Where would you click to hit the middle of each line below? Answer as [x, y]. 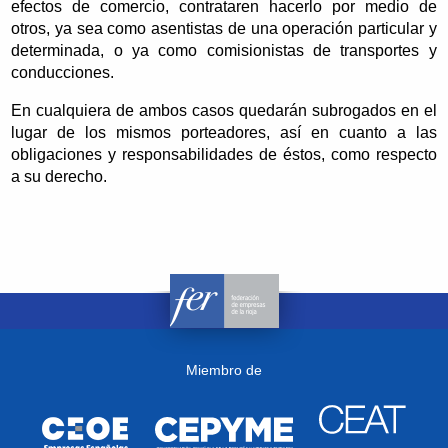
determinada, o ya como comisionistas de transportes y [224, 50]
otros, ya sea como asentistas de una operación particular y [224, 28]
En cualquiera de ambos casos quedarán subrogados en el [224, 110]
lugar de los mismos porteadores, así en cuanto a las [224, 132]
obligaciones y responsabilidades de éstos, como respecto [224, 154]
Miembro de [224, 370]
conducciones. [63, 72]
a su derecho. [59, 176]
